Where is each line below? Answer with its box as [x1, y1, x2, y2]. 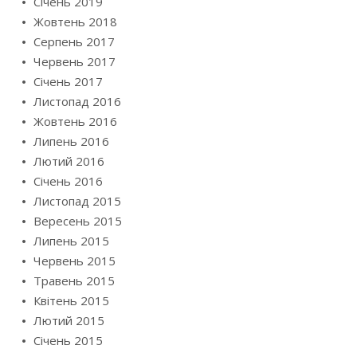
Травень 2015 [33, 273, 115, 289]
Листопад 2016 [33, 93, 121, 110]
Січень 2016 [33, 173, 103, 190]
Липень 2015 [33, 233, 109, 249]
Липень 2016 [33, 133, 109, 150]
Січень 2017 [33, 73, 103, 90]
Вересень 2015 [33, 213, 122, 229]
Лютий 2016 [33, 153, 104, 170]
